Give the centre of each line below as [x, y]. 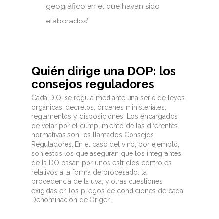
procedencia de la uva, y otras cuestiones [97, 181]
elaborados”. [68, 21]
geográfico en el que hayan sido [103, 6]
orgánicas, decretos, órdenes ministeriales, [99, 107]
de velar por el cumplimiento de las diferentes [105, 125]
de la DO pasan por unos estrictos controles [101, 163]
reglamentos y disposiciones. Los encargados [105, 116]
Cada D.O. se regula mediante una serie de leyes [108, 98]
